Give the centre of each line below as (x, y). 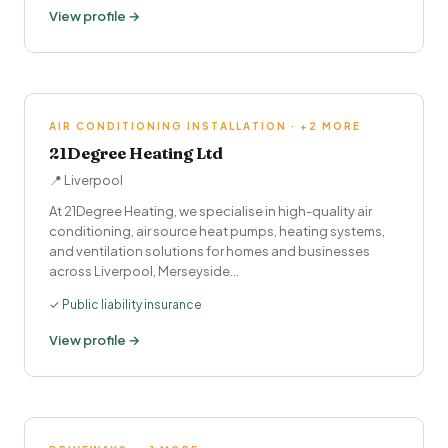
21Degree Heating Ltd (136, 153)
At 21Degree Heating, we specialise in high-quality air (210, 211)
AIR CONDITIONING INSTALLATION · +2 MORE (205, 126)
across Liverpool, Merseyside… (144, 271)
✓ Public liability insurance (125, 304)
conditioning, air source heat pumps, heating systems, (217, 231)
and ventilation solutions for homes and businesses (209, 251)
